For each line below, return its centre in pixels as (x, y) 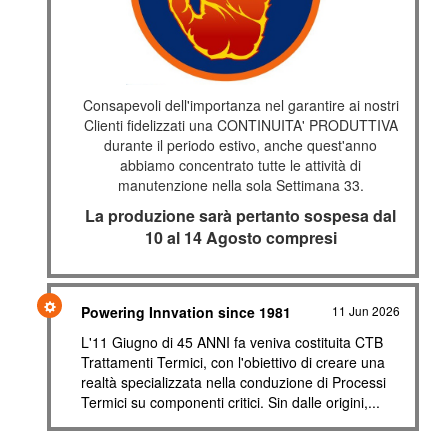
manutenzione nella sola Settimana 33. (240, 185)
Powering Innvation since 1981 (186, 312)
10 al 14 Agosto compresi (240, 237)
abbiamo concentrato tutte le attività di (241, 165)
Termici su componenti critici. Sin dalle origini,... (230, 402)
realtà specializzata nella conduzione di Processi (233, 382)
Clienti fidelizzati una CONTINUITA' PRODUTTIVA (240, 125)
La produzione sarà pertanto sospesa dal (241, 215)
